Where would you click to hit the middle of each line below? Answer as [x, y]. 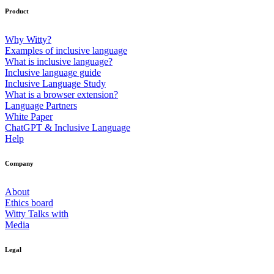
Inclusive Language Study [55, 84]
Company [19, 164]
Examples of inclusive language [66, 51]
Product [17, 11]
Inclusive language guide [53, 73]
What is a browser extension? [61, 95]
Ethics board [29, 203]
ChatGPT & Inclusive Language [68, 128]
